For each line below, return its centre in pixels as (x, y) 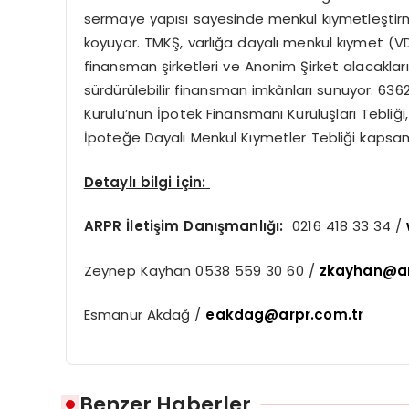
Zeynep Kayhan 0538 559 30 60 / (201, 270)
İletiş (144, 226)
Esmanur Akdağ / (145, 315)
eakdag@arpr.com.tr (285, 315)
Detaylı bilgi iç (136, 182)
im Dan (187, 226)
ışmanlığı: (253, 226)
